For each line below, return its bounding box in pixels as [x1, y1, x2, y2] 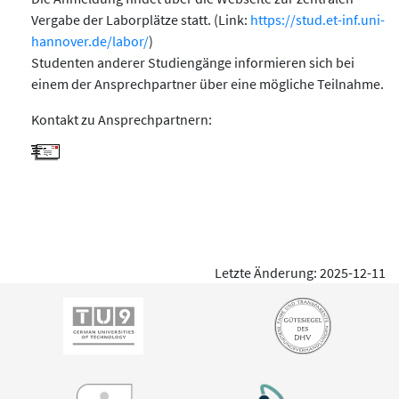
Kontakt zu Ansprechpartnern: [31, 110, 212, 128]
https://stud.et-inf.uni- [250, 10, 385, 28]
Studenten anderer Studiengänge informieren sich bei [31, 53, 354, 71]
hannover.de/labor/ [31, 31, 149, 50]
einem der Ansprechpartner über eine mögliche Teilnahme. [31, 74, 384, 93]
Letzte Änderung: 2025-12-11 [215, 263, 386, 281]
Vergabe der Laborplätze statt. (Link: [31, 10, 250, 28]
